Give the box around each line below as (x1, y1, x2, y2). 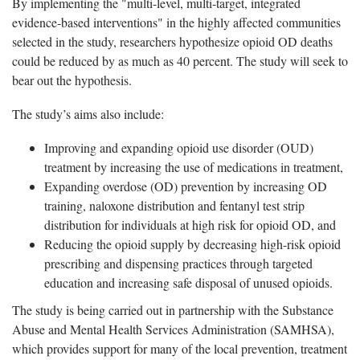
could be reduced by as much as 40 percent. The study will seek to (12, 52, 348, 70)
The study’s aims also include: (12, 105, 164, 123)
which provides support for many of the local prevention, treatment (12, 340, 347, 358)
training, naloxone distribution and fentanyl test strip (44, 197, 305, 215)
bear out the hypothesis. (12, 72, 132, 89)
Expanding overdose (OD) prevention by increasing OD (44, 178, 327, 195)
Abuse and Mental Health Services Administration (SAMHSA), (12, 321, 334, 338)
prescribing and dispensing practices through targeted (44, 255, 313, 272)
